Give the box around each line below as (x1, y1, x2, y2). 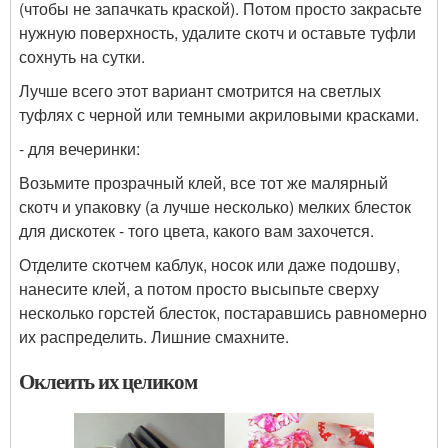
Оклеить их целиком (19, 365, 198, 396)
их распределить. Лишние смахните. (19, 324, 289, 348)
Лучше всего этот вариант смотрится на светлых (19, 78, 381, 102)
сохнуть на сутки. (19, 44, 145, 68)
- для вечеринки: (19, 136, 140, 160)
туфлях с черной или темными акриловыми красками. (19, 102, 419, 126)
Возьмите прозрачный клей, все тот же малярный (19, 170, 388, 194)
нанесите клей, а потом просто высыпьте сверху (19, 276, 379, 300)
